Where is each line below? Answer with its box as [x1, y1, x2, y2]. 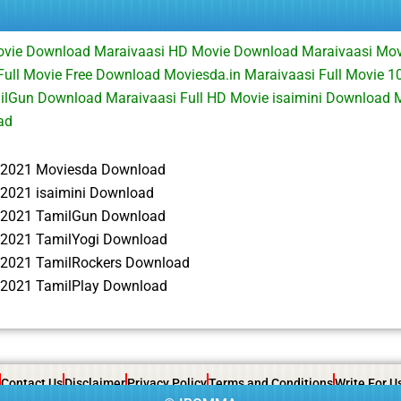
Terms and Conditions [209, 376, 333, 390]
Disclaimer [64, 376, 125, 390]
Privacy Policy [127, 376, 207, 390]
